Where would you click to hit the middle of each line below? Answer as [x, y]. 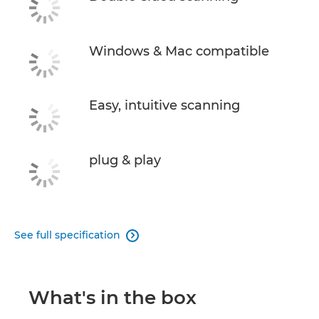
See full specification [67, 235]
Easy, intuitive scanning [164, 106]
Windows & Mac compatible [179, 51]
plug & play [125, 160]
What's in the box [113, 297]
